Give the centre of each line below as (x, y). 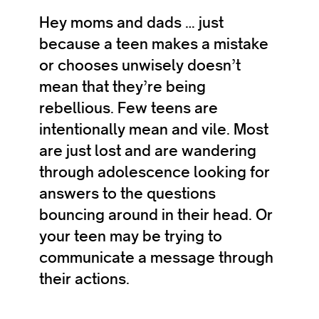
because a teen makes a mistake (154, 44)
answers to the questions (127, 193)
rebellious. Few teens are (129, 108)
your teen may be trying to (131, 236)
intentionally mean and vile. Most (154, 129)
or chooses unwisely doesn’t (140, 65)
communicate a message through (156, 257)
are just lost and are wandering (148, 151)
